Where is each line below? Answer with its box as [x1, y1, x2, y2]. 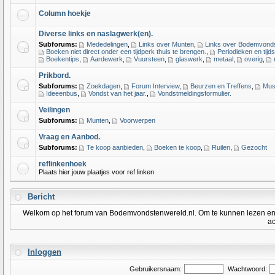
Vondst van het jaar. [88, 90, 147, 97]
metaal [214, 55, 233, 63]
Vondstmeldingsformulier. [158, 90, 231, 97]
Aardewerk [90, 55, 123, 63]
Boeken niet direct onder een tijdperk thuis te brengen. [46, 48, 206, 55]
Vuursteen [134, 55, 165, 63]
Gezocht [241, 144, 267, 151]
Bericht [25, 192, 57, 201]
